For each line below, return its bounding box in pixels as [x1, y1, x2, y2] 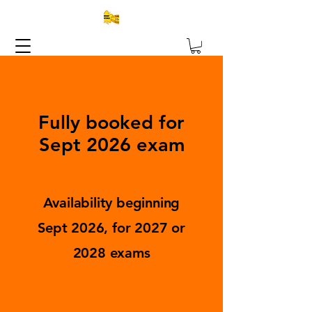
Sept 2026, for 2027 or [38, 219, 185, 236]
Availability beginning [42, 194, 180, 211]
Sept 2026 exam [38, 132, 185, 156]
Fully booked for [38, 110, 185, 134]
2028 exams [72, 244, 150, 261]
